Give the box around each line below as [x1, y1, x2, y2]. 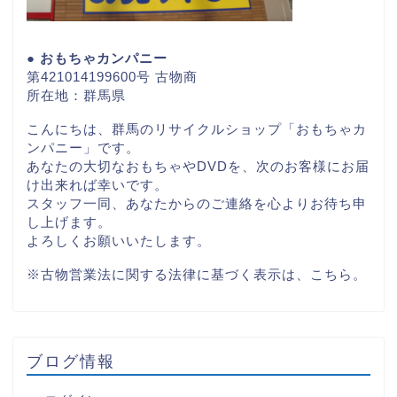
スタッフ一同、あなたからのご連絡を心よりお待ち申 [27, 195, 367, 211]
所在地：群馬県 [27, 87, 126, 103]
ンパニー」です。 [27, 139, 140, 155]
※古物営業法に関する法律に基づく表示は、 [27, 266, 310, 282]
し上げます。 [27, 214, 112, 230]
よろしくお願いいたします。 [27, 232, 211, 248]
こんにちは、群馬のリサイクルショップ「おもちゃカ [27, 121, 367, 136]
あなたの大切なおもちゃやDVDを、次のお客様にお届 [27, 158, 370, 174]
